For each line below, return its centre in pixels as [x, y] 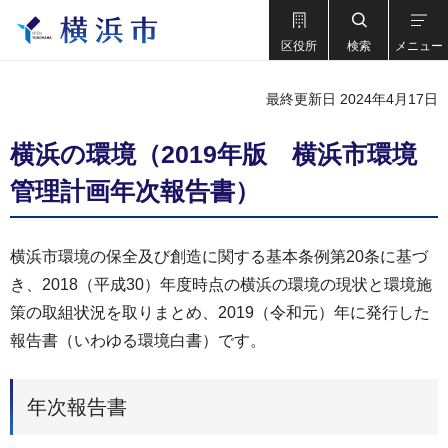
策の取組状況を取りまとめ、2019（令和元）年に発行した [220, 312]
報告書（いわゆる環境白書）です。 [138, 340]
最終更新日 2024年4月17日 [352, 99]
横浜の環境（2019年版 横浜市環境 [213, 154]
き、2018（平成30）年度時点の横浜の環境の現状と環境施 [221, 284]
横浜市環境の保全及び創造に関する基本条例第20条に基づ [219, 256]
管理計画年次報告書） [135, 191]
